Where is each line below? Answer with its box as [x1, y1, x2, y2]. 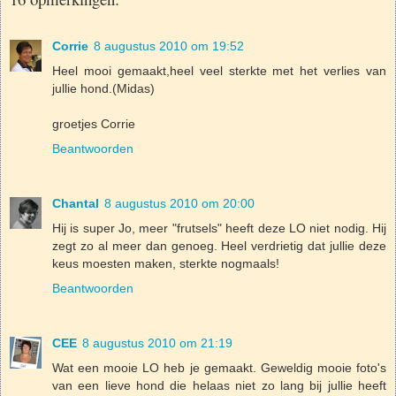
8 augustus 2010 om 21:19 [82, 335, 232, 350]
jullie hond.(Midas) [52, 80, 155, 95]
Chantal [52, 195, 99, 210]
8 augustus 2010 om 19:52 [94, 38, 244, 53]
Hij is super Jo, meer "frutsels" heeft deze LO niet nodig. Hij [52, 220, 386, 235]
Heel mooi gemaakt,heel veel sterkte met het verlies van [52, 63, 386, 78]
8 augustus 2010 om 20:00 [104, 195, 255, 210]
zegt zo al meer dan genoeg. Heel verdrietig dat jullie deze [52, 238, 386, 253]
